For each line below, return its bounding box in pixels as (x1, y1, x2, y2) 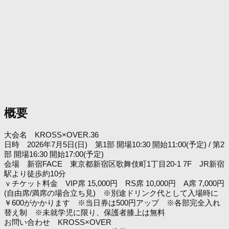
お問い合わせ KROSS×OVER (4, 218, 119, 227)
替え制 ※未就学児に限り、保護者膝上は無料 (4, 208, 165, 217)
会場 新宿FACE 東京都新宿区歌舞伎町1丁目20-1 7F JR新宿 (4, 159, 224, 169)
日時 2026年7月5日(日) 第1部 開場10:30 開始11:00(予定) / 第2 (4, 140, 224, 149)
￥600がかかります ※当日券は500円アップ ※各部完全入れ (4, 198, 220, 208)
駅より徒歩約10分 (4, 169, 66, 178)
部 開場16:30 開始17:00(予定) (4, 150, 104, 159)
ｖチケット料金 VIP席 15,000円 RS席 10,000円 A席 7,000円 (4, 179, 224, 188)
